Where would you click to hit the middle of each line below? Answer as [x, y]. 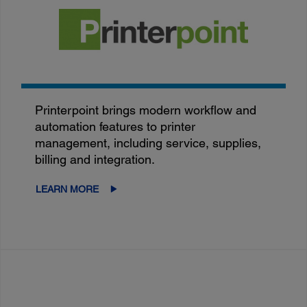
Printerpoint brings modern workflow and [146, 110]
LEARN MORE [67, 189]
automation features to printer [115, 126]
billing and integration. [95, 159]
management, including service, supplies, [148, 143]
